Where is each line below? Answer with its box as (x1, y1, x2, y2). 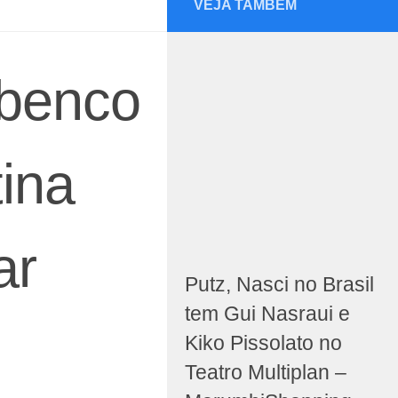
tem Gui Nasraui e (185, 303, 350, 326)
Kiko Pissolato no (185, 332, 342, 355)
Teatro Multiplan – (185, 362, 346, 385)
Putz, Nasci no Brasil (185, 274, 374, 297)
